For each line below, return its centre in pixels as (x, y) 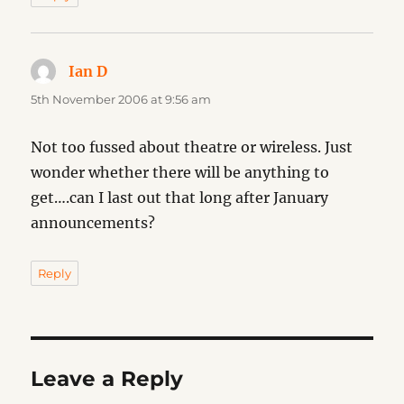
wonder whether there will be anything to (180, 173)
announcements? (93, 223)
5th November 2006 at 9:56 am (121, 100)
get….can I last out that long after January (180, 198)
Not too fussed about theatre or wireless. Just (192, 147)
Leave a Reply (107, 379)
